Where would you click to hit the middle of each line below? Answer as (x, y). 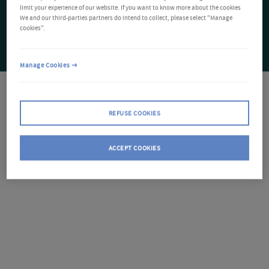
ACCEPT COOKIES (134, 148)
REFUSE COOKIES (134, 113)
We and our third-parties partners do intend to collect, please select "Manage (126, 18)
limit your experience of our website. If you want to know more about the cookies (131, 8)
